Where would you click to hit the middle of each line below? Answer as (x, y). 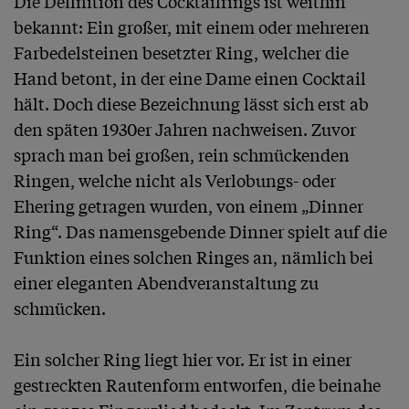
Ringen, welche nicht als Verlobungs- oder (175, 180)
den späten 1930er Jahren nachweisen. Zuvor (185, 129)
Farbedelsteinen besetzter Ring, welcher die (181, 52)
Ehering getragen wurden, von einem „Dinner (189, 206)
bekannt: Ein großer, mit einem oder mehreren (192, 27)
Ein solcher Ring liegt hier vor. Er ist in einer (183, 359)
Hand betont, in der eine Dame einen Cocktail (190, 78)
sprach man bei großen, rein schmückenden (182, 155)
